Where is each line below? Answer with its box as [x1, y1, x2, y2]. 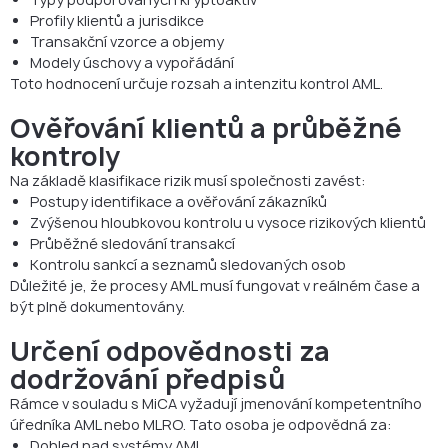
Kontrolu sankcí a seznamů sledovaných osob [30, 254, 346, 274]
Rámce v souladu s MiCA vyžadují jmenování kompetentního [10, 393, 422, 413]
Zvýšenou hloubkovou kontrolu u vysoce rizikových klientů [30, 212, 426, 232]
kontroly [10, 137, 120, 174]
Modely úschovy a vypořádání [30, 52, 234, 72]
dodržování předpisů [10, 360, 285, 397]
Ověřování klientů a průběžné [10, 109, 402, 146]
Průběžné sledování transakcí [30, 233, 235, 253]
